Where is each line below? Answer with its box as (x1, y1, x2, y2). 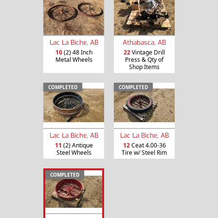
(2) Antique (61, 141, 93, 150)
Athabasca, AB (123, 37, 166, 47)
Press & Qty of (125, 55, 163, 64)
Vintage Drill (130, 48, 165, 56)
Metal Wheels (55, 55, 92, 64)
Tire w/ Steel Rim (122, 148, 167, 157)
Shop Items (129, 62, 160, 71)
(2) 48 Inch (62, 48, 92, 56)
